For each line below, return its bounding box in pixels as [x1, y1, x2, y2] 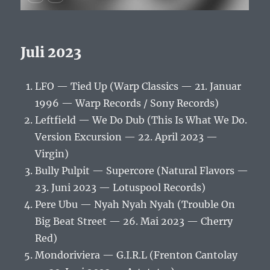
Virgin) [35, 148, 69, 160]
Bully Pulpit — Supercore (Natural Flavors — [35, 165, 249, 177]
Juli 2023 [20, 43, 82, 61]
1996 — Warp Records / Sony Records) [35, 97, 219, 110]
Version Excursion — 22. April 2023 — [35, 131, 218, 143]
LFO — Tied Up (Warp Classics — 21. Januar [35, 80, 242, 93]
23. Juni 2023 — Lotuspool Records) [35, 181, 206, 194]
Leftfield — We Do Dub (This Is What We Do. [35, 114, 248, 127]
